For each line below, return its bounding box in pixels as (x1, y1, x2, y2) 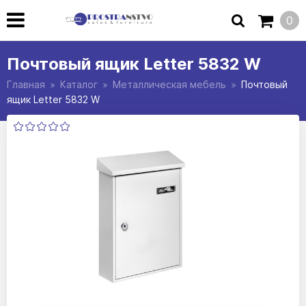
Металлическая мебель (113, 79, 226, 90)
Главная (7, 79, 45, 90)
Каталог (60, 79, 98, 90)
